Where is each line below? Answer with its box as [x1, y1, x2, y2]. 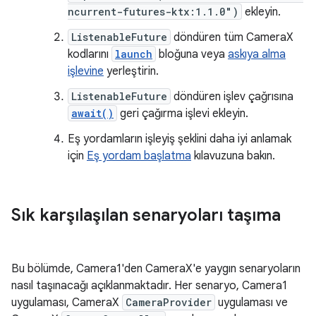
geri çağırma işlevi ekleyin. [117, 107, 248, 121]
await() [71, 107, 114, 120]
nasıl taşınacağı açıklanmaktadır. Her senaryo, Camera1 [11, 279, 287, 293]
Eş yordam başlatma [87, 149, 191, 163]
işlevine [68, 64, 104, 78]
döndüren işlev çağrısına [171, 90, 293, 104]
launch [115, 47, 152, 61]
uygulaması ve [215, 296, 288, 310]
